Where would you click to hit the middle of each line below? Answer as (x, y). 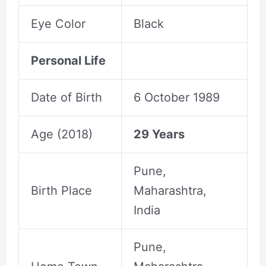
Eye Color (58, 23)
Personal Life (68, 60)
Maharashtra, (170, 190)
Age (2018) (61, 134)
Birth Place (61, 190)
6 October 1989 (176, 97)
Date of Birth (66, 97)
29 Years (159, 134)
